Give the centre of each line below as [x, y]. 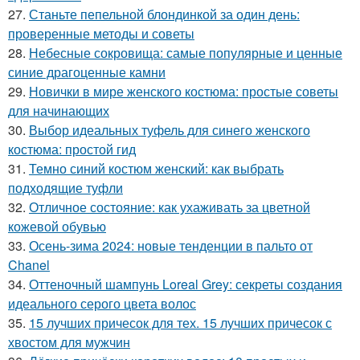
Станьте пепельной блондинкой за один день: [164, 14]
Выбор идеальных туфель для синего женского [170, 129]
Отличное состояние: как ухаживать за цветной [170, 207]
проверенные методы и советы [101, 33]
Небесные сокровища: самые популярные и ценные [186, 52]
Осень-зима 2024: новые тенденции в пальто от [171, 245]
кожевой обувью [57, 226]
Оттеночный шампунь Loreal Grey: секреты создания [186, 284]
